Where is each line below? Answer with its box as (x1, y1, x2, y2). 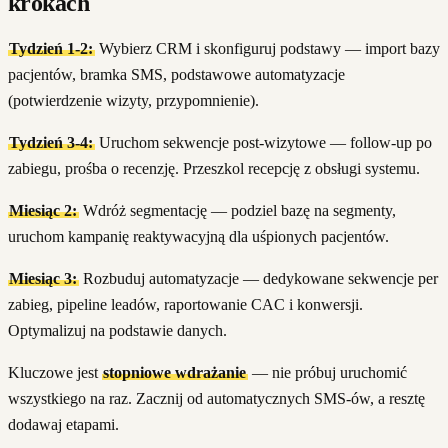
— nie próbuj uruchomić (247, 363, 407, 381)
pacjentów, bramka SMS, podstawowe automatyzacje (8, 65, 345, 83)
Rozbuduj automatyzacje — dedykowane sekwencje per (78, 269, 438, 287)
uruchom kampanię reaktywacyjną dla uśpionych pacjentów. (8, 227, 389, 245)
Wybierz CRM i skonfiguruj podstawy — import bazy (94, 39, 440, 57)
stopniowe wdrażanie (103, 363, 247, 381)
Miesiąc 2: (9, 201, 78, 219)
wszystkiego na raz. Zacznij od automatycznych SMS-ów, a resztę (8, 389, 425, 407)
